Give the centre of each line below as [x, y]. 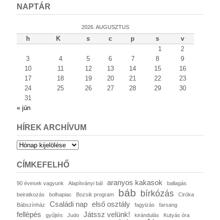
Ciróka [186, 195]
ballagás [177, 183]
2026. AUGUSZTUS [105, 27]
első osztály [111, 204]
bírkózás [157, 193]
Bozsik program [95, 195]
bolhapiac [60, 195]
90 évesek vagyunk [40, 183]
